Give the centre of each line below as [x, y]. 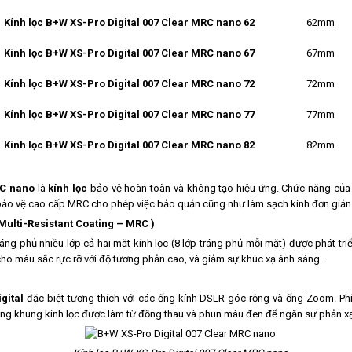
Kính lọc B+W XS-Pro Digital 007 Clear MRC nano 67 [129, 53]
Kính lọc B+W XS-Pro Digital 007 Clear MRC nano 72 [129, 84]
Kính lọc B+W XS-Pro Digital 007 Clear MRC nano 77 [129, 115]
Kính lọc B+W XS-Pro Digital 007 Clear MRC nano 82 [129, 145]
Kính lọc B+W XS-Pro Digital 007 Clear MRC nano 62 [129, 23]
